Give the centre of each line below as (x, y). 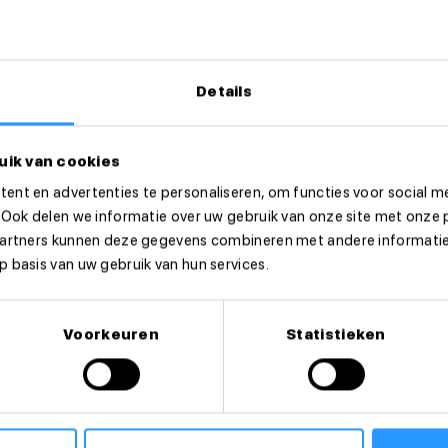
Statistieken (336, 334)
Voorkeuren (111, 334)
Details (224, 91)
